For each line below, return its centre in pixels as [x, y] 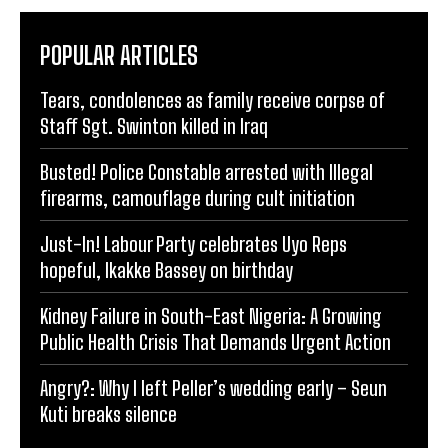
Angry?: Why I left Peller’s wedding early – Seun [213, 388]
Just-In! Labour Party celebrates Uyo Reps [193, 244]
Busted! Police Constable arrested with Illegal [206, 172]
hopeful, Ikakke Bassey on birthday [166, 270]
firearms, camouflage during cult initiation [197, 198]
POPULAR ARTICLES [119, 56]
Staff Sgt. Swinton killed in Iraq [154, 126]
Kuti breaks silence [110, 414]
